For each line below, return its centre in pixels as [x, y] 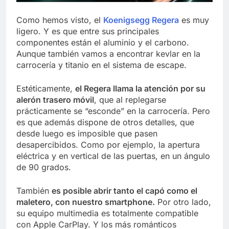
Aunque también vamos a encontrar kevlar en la [108, 53]
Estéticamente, [46, 88]
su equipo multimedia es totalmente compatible [107, 213]
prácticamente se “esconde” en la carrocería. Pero [113, 111]
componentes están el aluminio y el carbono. [103, 42]
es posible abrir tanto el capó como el [124, 190]
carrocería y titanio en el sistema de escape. [101, 65]
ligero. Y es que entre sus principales [88, 31]
